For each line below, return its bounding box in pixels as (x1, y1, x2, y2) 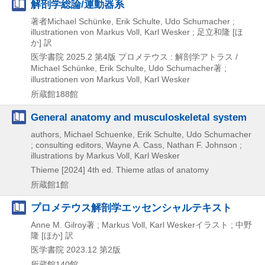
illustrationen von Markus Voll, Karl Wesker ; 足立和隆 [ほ (31, 27, 243, 37)
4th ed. (88, 165, 114, 174)
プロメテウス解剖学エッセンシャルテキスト (31, 202, 232, 214)
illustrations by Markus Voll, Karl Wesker (31, 151, 180, 160)
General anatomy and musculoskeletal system (31, 111, 247, 123)
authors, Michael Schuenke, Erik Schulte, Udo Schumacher (31, 130, 251, 139)
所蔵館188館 (31, 89, 78, 99)
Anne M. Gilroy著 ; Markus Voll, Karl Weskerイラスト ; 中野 (31, 220, 252, 230)
